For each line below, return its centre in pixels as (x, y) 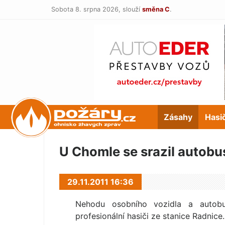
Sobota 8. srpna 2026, (87, 9)
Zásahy (178, 117)
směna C (156, 9)
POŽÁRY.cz (82, 117)
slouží (131, 9)
